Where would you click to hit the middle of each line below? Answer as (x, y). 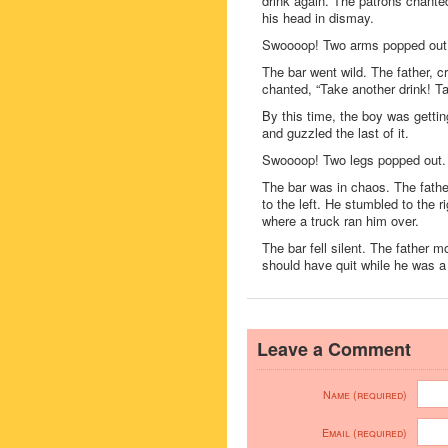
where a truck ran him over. (340, 220)
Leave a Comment (334, 349)
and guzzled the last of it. (335, 132)
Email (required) (364, 432)
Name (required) (365, 394)
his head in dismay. (318, 17)
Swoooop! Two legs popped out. (354, 159)
